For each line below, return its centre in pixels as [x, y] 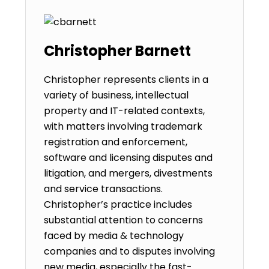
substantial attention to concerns [124, 220]
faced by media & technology [114, 236]
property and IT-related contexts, [125, 111]
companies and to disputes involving [130, 251]
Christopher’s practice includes [118, 204]
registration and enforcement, [116, 142]
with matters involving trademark [123, 126]
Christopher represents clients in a [126, 80]
